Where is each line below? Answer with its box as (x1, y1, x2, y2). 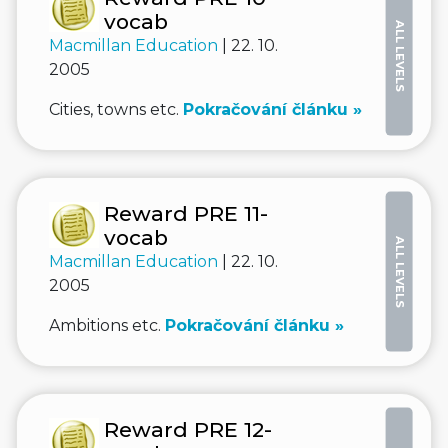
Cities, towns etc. (49, 100, 183, 119)
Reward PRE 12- (104, 417, 272, 442)
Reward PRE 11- (104, 201, 268, 226)
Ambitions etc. (49, 316, 165, 335)
